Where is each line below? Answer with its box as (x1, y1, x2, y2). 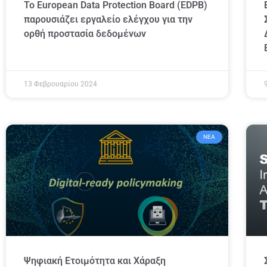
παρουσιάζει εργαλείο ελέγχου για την (24, 13, 193, 25)
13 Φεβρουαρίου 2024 (24, 79, 97, 88)
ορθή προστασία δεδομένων (24, 27, 146, 39)
